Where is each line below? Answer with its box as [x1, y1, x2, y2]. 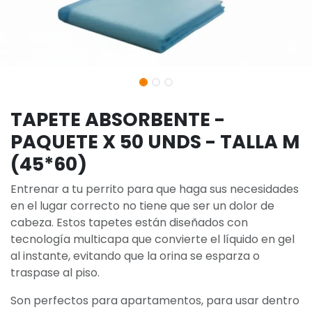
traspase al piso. [10, 264, 100, 281]
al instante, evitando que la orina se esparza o [10, 247, 260, 264]
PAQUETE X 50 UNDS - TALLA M [10, 128, 299, 155]
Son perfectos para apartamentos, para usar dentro [10, 292, 299, 309]
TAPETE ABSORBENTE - [10, 106, 225, 132]
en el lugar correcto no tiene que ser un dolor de [10, 197, 274, 214]
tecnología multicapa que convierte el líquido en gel [10, 231, 295, 247]
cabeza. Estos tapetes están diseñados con [10, 214, 248, 231]
